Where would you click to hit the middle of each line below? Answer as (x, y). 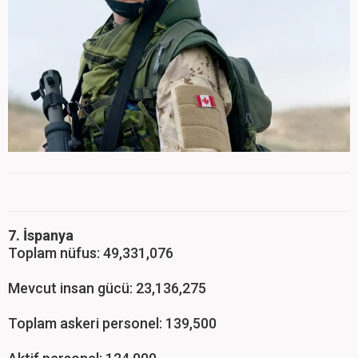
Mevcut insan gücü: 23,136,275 (107, 288)
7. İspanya (41, 236)
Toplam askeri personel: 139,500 (112, 324)
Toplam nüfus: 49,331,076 (91, 253)
